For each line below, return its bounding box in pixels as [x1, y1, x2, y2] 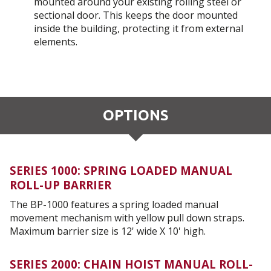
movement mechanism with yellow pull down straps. [10, 211, 244, 225]
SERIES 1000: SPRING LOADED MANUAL [10, 162, 232, 178]
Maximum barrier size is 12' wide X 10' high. [10, 224, 206, 238]
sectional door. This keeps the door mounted [34, 8, 238, 22]
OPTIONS [102, 107, 169, 124]
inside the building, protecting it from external [34, 22, 243, 36]
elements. [34, 35, 77, 49]
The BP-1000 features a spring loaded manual [10, 198, 218, 212]
